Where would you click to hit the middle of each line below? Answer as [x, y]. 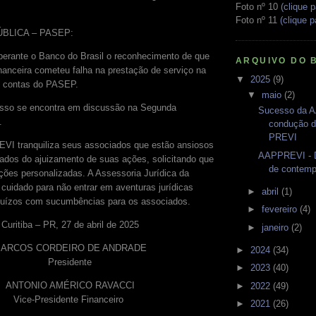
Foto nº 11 [258, 20]
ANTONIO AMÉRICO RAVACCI [70, 286]
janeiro [276, 227]
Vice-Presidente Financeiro [70, 300]
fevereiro [280, 209]
